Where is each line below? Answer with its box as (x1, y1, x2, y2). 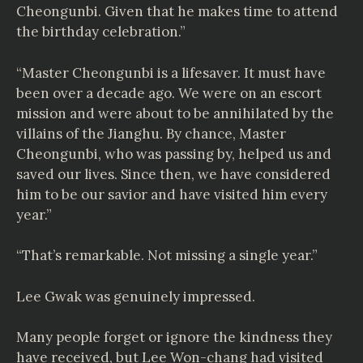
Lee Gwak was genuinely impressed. (16, 287, 255, 305)
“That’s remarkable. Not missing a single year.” (16, 246, 318, 264)
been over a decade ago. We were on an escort (16, 83, 322, 102)
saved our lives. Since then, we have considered (16, 164, 331, 183)
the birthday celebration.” (16, 23, 186, 41)
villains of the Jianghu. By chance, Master (16, 124, 286, 143)
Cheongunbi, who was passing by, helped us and (16, 144, 331, 163)
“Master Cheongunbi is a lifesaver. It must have (16, 63, 326, 82)
